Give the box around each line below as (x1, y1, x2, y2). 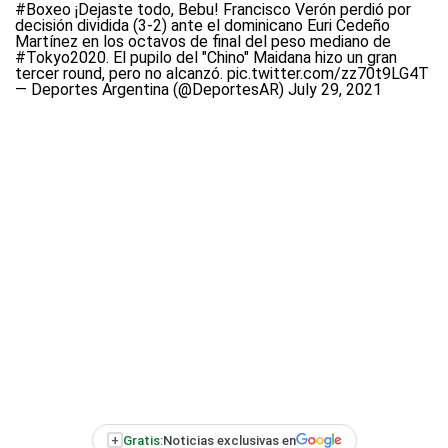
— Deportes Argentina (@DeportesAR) (15, 80, 288, 99)
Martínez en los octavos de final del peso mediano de (15, 32, 391, 51)
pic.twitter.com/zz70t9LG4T (227, 64, 429, 83)
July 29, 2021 (288, 80, 382, 99)
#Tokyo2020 (15, 48, 106, 67)
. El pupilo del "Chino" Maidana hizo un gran (106, 48, 397, 67)
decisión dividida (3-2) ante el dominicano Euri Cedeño (15, 16, 390, 35)
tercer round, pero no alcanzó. (15, 64, 227, 83)
